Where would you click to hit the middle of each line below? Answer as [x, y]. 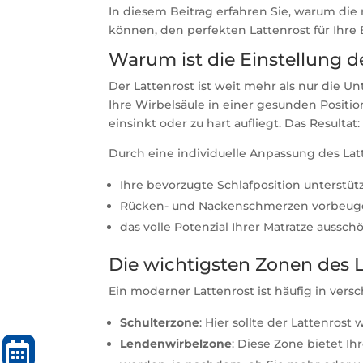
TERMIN [63, 351]
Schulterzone [160, 322]
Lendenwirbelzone [176, 343]
